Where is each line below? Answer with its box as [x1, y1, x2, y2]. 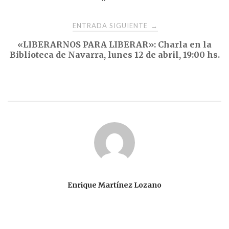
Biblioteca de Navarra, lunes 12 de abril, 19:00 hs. [9, 49, 220, 60]
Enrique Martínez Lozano [67, 180, 162, 190]
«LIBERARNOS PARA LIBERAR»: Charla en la [17, 39, 212, 50]
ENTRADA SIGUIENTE [72, 21, 150, 30]
